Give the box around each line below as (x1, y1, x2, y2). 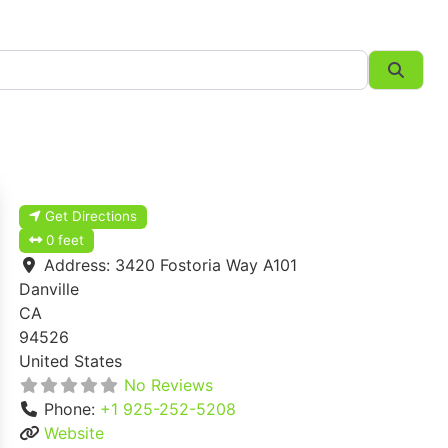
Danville (19, 279, 79, 300)
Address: (44, 255, 115, 276)
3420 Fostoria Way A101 (115, 255, 297, 276)
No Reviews (124, 375, 213, 396)
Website (44, 423, 104, 444)
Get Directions (45, 208, 138, 225)
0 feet (46, 232, 85, 249)
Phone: (44, 399, 100, 420)
